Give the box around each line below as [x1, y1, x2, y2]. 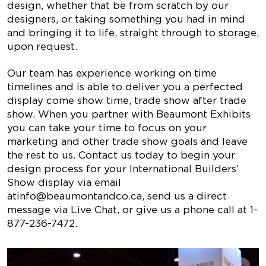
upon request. [7, 40, 77, 52]
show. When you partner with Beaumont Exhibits [7, 108, 251, 120]
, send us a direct [142, 190, 227, 202]
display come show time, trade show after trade [7, 94, 246, 106]
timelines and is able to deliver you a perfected [7, 81, 243, 93]
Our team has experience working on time [7, 67, 217, 79]
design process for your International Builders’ [7, 163, 239, 175]
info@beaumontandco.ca [17, 190, 142, 202]
